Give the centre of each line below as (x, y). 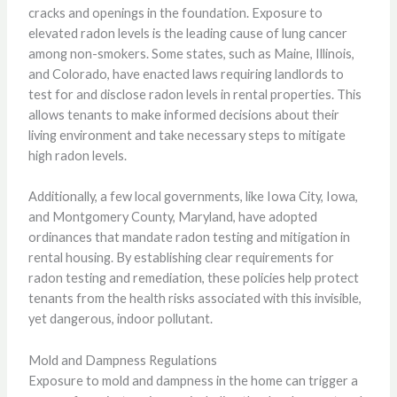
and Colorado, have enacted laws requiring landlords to (186, 74)
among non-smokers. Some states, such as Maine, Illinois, (191, 53)
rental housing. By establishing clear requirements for (181, 258)
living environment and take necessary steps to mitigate (187, 135)
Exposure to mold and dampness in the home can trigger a (193, 380)
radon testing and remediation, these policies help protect (193, 278)
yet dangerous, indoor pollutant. (120, 319)
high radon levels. (77, 155)
